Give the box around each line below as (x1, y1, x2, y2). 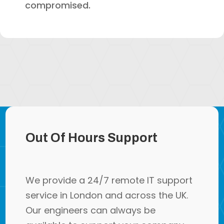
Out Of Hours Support (25, 130, 158, 144)
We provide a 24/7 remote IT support (25, 173, 193, 186)
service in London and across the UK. (25, 188, 188, 201)
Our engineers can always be (25, 203, 156, 216)
